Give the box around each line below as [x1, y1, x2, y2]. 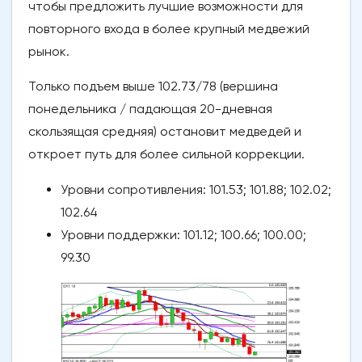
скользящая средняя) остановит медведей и [28, 124, 301, 140]
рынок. [28, 44, 69, 60]
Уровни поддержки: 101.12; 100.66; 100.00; [61, 227, 306, 243]
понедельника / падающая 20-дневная [28, 101, 272, 117]
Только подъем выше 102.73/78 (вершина [28, 78, 278, 95]
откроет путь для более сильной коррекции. [28, 146, 305, 162]
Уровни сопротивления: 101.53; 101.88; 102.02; [61, 182, 331, 198]
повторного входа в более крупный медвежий [28, 21, 309, 37]
